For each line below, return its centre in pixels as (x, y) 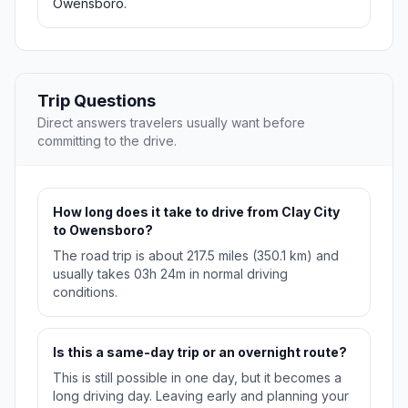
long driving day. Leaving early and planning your (201, 396)
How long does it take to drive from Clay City (196, 212)
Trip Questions (97, 101)
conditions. (85, 292)
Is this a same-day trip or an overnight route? (200, 352)
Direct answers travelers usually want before (171, 123)
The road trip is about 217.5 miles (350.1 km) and (196, 256)
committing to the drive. (107, 141)
